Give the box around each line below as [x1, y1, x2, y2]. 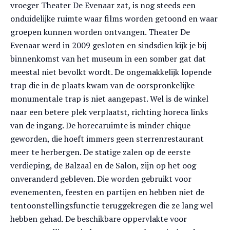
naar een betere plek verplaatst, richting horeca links [10, 106, 208, 118]
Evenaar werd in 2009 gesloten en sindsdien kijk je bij [10, 40, 206, 51]
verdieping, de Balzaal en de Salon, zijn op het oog [10, 160, 196, 171]
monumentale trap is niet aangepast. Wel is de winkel [10, 93, 208, 104]
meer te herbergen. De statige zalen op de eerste [10, 146, 190, 158]
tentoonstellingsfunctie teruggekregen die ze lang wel [10, 200, 213, 211]
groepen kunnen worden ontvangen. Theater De [10, 26, 190, 37]
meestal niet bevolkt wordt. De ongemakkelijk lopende [10, 66, 212, 78]
